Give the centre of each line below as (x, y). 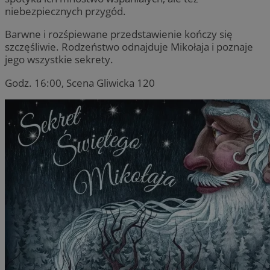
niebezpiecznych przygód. (65, 11)
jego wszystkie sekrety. (59, 60)
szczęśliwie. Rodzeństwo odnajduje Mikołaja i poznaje (129, 47)
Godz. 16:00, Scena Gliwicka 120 (80, 83)
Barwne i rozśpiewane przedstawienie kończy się (119, 34)
